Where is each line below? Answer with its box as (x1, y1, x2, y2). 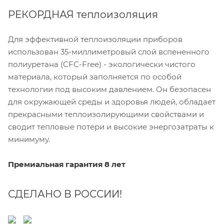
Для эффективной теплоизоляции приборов (8, 34, 182, 44)
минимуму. (8, 134, 50, 144)
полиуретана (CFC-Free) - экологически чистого (8, 59, 195, 69)
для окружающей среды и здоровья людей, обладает (8, 97, 215, 107)
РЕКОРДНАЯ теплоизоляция (8, 8, 158, 21)
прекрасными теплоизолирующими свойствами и (8, 109, 204, 119)
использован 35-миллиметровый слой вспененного (8, 47, 209, 57)
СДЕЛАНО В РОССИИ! (8, 188, 122, 200)
